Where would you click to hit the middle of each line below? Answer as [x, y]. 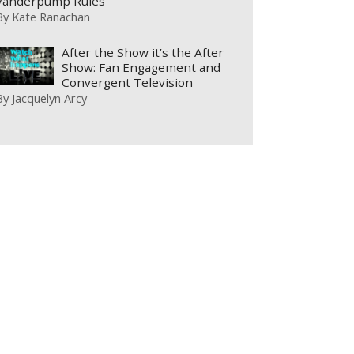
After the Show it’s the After [143, 53]
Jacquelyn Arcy [50, 98]
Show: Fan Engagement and [141, 68]
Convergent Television [128, 83]
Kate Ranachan [51, 16]
